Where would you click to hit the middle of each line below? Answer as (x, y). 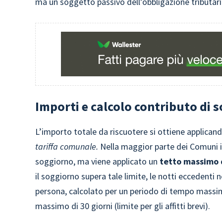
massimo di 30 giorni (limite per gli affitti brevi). (123, 206)
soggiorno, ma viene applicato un (98, 161)
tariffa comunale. (68, 146)
